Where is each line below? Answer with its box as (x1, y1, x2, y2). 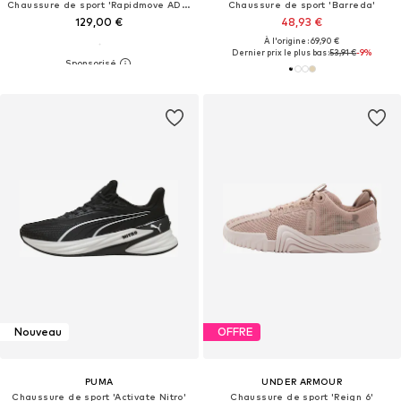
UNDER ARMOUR (261, 375, 343, 387)
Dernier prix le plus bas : (232, 47, 330, 57)
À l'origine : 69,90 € (264, 35, 340, 46)
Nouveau (14, 325, 62, 339)
